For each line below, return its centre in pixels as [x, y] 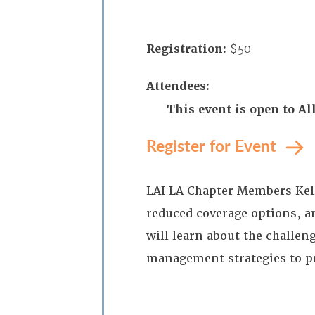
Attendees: [178, 86]
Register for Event [213, 145]
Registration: [186, 49]
